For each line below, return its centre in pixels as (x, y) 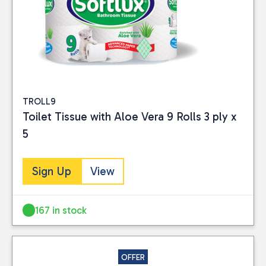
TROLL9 (39, 102)
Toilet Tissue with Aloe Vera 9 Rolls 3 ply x (129, 117)
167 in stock (61, 210)
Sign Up (52, 171)
